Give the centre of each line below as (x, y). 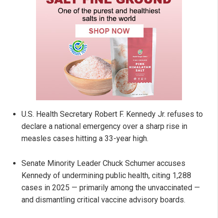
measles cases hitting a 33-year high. (85, 138)
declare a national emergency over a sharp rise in (104, 126)
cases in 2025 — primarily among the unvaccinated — (111, 187)
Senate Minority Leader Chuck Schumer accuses (103, 163)
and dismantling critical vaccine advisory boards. (103, 200)
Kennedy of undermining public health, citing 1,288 (106, 175)
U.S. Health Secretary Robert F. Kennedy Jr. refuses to (112, 114)
